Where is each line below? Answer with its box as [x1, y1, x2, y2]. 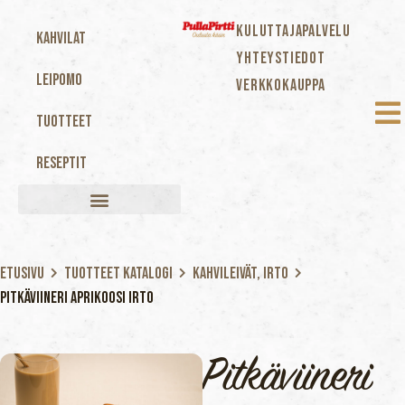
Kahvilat [36, 29, 86, 48]
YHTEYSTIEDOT [236, 49, 325, 68]
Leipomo [36, 71, 82, 89]
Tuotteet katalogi [64, 264, 173, 283]
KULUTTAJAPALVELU [236, 22, 351, 41]
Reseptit [36, 154, 87, 173]
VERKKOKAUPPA [236, 76, 325, 95]
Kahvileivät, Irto [193, 264, 288, 283]
